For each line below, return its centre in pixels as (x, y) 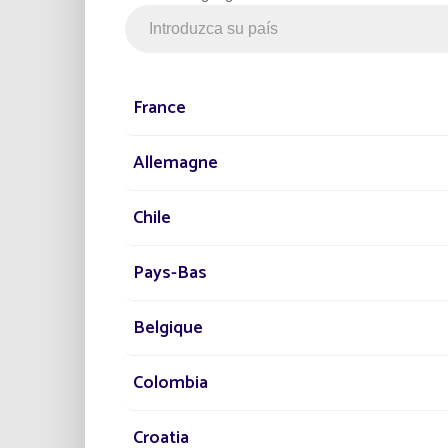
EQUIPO (401, 188)
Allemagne (175, 163)
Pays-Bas (170, 273)
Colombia (170, 383)
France (159, 108)
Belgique (168, 328)
